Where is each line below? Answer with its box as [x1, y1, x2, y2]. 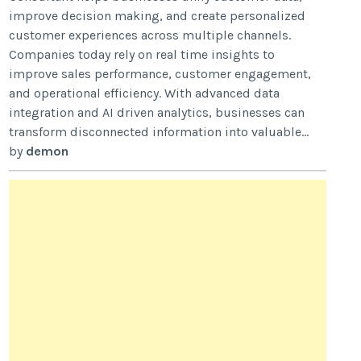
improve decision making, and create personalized [9, 8, 306, 24]
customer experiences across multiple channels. [9, 27, 292, 44]
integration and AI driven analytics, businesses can [9, 105, 305, 121]
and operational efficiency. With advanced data [9, 85, 280, 102]
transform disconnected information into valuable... [9, 124, 309, 140]
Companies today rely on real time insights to [9, 47, 276, 63]
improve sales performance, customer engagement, [9, 66, 312, 82]
